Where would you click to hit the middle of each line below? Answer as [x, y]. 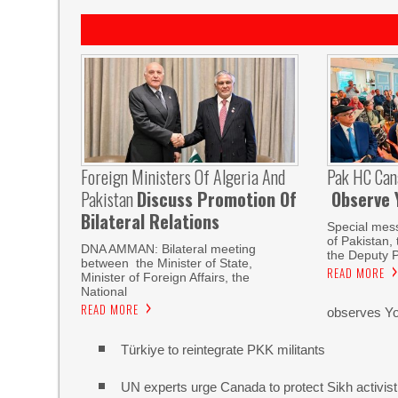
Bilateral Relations [151, 222]
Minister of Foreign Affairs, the [166, 278]
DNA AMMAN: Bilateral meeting [169, 249]
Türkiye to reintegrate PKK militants [223, 350]
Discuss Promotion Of [217, 199]
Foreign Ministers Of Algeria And [183, 177]
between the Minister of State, [167, 263]
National [104, 292]
